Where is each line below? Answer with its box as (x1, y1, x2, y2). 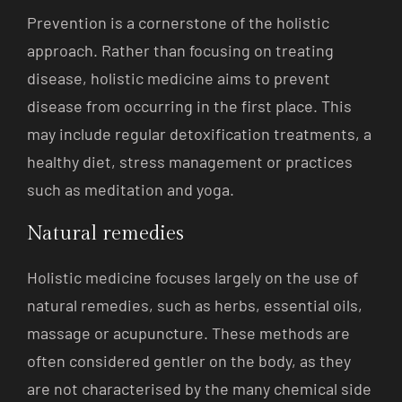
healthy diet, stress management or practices (27, 151, 353, 171)
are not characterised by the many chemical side (27, 378, 371, 398)
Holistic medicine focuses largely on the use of (27, 267, 358, 287)
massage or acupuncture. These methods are (27, 322, 350, 343)
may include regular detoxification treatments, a (27, 123, 371, 144)
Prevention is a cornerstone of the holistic (27, 12, 329, 32)
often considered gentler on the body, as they (27, 350, 351, 371)
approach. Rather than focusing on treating (27, 39, 334, 60)
